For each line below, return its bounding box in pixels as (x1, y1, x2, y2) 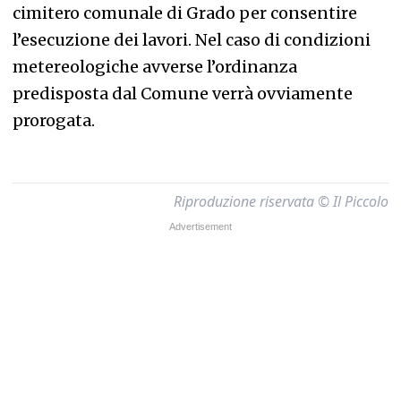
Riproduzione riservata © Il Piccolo (174, 192, 388, 211)
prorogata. (13, 110, 95, 131)
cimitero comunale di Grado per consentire (13, 3, 357, 23)
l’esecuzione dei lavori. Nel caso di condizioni (13, 30, 371, 50)
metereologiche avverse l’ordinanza (13, 56, 297, 77)
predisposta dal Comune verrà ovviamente (13, 83, 353, 104)
